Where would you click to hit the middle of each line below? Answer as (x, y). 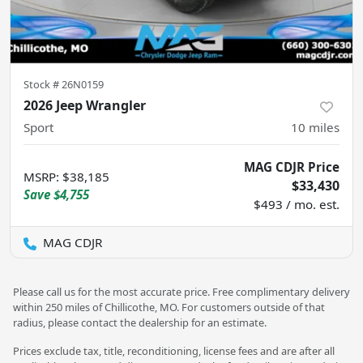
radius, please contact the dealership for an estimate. (140, 323)
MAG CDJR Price (292, 167)
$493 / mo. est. (297, 205)
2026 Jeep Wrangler (85, 106)
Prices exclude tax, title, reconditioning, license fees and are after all (174, 351)
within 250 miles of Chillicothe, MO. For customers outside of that (169, 307)
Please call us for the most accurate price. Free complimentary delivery (181, 292)
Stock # (43, 85)
